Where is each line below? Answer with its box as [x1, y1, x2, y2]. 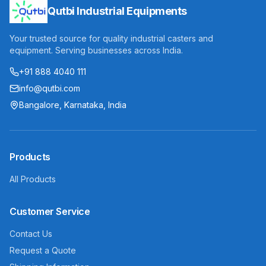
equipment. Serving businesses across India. [9, 45, 183, 55]
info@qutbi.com [19, 83, 80, 93]
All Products [9, 174, 56, 184]
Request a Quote [9, 245, 76, 255]
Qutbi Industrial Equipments [47, 5, 187, 17]
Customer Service [9, 205, 90, 217]
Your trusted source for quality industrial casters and [9, 33, 213, 43]
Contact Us [9, 229, 52, 239]
